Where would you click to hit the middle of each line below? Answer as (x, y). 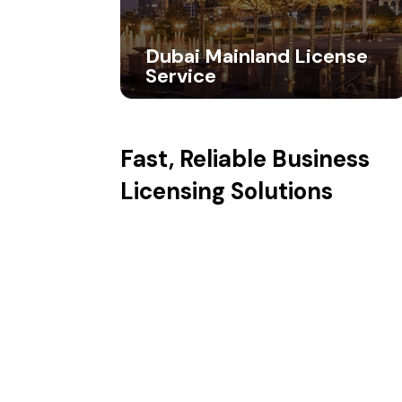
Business (321, 158)
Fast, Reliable (197, 158)
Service (181, 76)
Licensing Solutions (227, 191)
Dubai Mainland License (257, 57)
